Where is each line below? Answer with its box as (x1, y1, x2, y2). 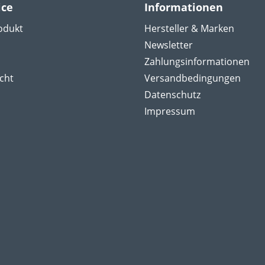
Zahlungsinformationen (144, 55, 250, 68)
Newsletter (144, 38, 193, 51)
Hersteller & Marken (144, 22, 234, 35)
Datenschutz (144, 88, 201, 101)
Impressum (144, 105, 195, 118)
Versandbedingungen (144, 72, 241, 85)
